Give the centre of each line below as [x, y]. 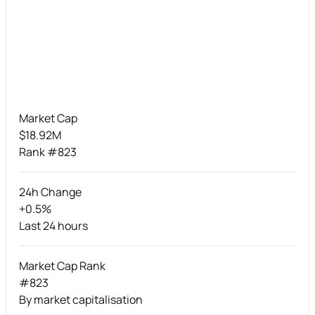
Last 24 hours [53, 225]
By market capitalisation [81, 299]
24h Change [50, 192]
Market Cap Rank [62, 265]
